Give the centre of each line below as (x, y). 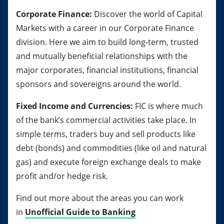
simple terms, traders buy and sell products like (106, 134)
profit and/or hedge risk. (62, 176)
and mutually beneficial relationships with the (102, 56)
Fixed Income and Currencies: (74, 106)
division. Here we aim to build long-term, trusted (107, 42)
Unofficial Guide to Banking (80, 212)
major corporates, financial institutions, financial (107, 70)
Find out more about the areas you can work (100, 198)
